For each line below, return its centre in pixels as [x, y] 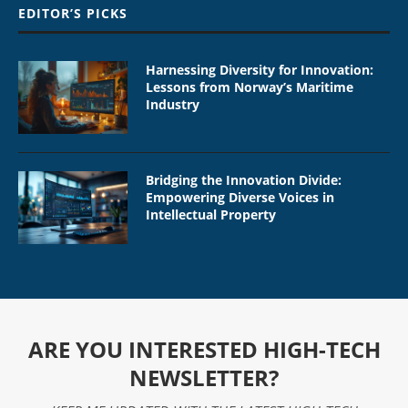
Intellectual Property [211, 214]
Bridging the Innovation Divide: [244, 179]
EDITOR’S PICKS [73, 13]
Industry [173, 104]
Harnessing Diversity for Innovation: [260, 69]
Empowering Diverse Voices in [240, 197]
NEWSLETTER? [204, 377]
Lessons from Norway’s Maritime [250, 87]
